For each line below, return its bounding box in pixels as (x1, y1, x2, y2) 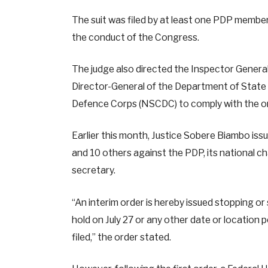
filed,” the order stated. (71, 231, 171, 243)
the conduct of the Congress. (71, 32, 199, 44)
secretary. (71, 165, 115, 176)
